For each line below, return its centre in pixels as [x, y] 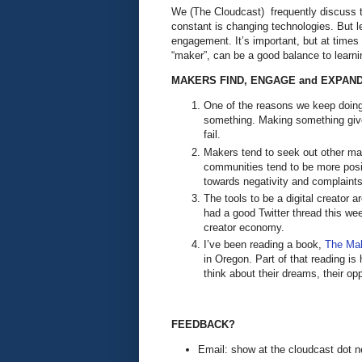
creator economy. [246, 227]
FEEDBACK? [203, 324]
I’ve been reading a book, [264, 245]
